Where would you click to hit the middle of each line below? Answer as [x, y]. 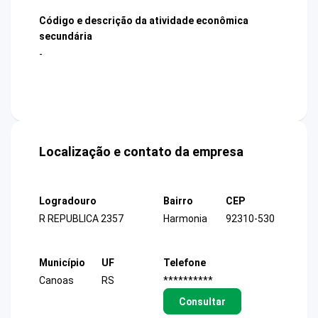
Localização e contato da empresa [141, 152]
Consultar [202, 301]
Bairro [178, 201]
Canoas [56, 280]
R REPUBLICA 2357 [81, 219]
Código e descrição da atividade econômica [144, 20]
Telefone [185, 262]
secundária [66, 36]
